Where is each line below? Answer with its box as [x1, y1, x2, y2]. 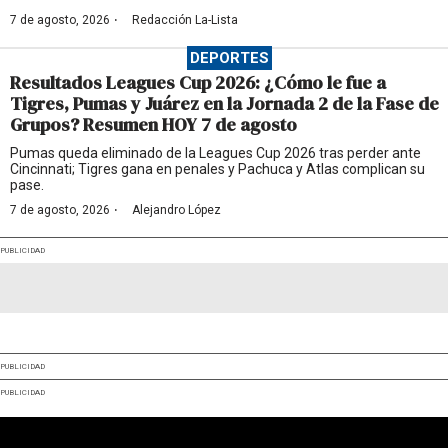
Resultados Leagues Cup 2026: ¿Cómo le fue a [10, 69, 386, 95]
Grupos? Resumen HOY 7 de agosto [10, 111, 297, 137]
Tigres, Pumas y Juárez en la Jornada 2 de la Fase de [10, 90, 439, 116]
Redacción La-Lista [132, 12, 238, 27]
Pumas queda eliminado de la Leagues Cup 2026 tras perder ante [10, 144, 421, 161]
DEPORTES [189, 48, 269, 67]
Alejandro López [132, 202, 221, 217]
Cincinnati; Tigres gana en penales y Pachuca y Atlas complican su [10, 160, 425, 177]
